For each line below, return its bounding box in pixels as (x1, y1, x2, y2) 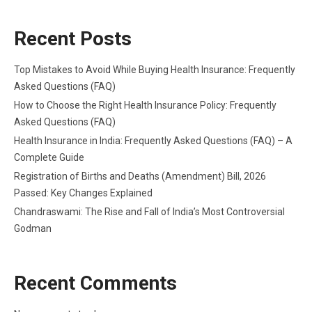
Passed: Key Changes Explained (14, 187, 153, 199)
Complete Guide (14, 152, 84, 164)
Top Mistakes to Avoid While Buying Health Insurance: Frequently (14, 64, 295, 76)
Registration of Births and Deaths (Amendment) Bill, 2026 (14, 171, 266, 182)
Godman (14, 223, 52, 235)
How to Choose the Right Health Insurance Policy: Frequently (14, 100, 276, 111)
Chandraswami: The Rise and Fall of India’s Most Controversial (14, 206, 285, 218)
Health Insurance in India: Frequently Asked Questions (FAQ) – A (14, 135, 292, 147)
